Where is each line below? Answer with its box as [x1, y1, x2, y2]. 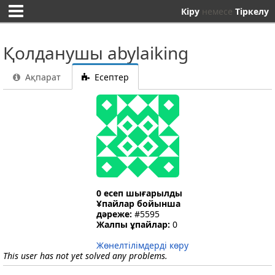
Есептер [92, 71, 130, 83]
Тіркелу [235, 5, 269, 17]
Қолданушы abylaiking [3, 41, 188, 64]
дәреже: [96, 208, 132, 220]
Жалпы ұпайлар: [96, 219, 170, 230]
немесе [199, 5, 235, 17]
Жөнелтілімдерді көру [96, 239, 188, 251]
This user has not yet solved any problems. [3, 250, 168, 261]
